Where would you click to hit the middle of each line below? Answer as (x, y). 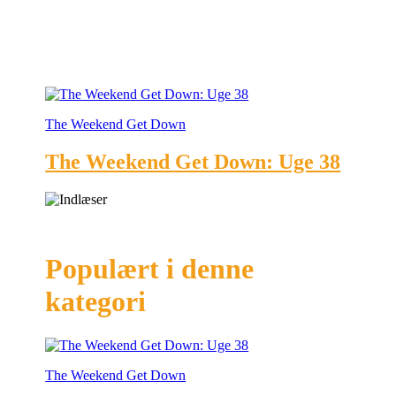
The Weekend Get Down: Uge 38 (193, 161)
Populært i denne (150, 269)
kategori (96, 302)
